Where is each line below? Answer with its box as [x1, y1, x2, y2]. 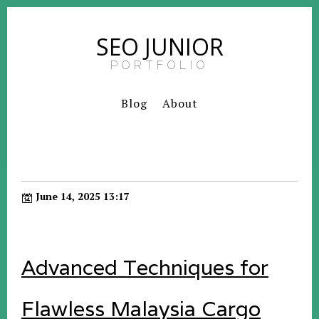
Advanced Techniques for [21, 254, 268, 281]
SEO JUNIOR [95, 31, 224, 62]
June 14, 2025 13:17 [33, 189, 130, 203]
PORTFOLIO [110, 58, 209, 72]
